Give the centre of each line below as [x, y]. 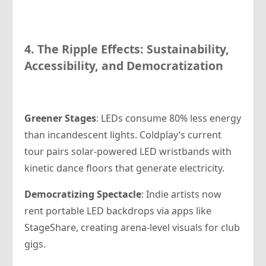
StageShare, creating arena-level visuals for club [132, 228]
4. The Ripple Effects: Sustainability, [127, 49]
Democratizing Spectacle [83, 194]
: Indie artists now [181, 194]
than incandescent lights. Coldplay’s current [123, 135]
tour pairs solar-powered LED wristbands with [128, 152]
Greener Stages [60, 118]
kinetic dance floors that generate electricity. [124, 168]
